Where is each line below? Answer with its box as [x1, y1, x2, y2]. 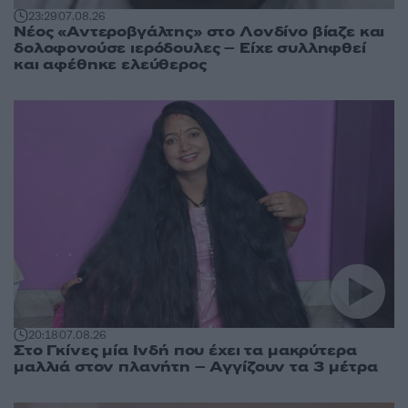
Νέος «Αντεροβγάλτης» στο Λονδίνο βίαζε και [14, 22, 385, 43]
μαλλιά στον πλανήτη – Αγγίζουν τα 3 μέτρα [14, 356, 378, 377]
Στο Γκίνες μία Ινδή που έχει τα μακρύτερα [14, 340, 357, 361]
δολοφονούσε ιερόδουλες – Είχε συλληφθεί [14, 38, 366, 59]
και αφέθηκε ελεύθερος [14, 55, 207, 76]
